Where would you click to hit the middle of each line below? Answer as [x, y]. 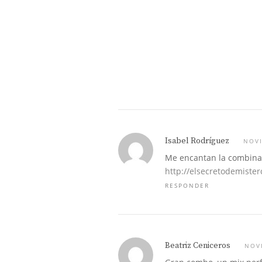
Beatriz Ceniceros [198, 246]
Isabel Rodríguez [197, 141]
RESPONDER [187, 185]
